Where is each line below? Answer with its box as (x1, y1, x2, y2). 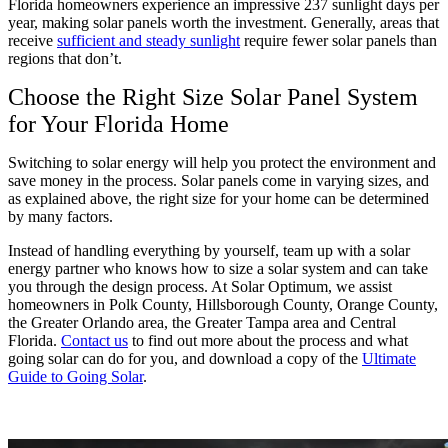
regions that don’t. (8, 49, 122, 67)
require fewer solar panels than (240, 31, 437, 49)
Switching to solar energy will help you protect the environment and (8, 153, 436, 171)
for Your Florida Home (8, 110, 229, 137)
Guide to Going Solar (8, 367, 143, 385)
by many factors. (8, 207, 113, 225)
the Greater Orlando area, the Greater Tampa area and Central (8, 313, 396, 331)
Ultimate (362, 349, 416, 367)
